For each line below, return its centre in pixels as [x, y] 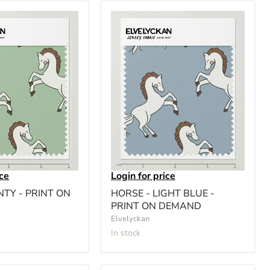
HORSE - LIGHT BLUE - [163, 193]
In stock [127, 233]
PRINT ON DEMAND [156, 206]
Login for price [143, 176]
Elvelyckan [130, 218]
